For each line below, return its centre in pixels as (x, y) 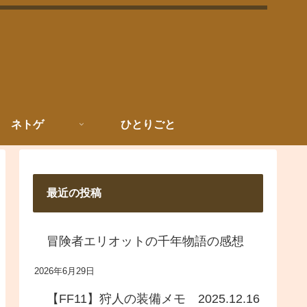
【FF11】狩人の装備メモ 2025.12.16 (153, 298)
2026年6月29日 (64, 271)
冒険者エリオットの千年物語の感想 (145, 241)
